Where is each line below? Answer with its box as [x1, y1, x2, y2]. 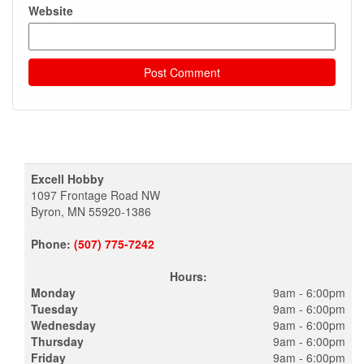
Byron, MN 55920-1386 [31, 203, 151, 219]
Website [28, 2, 73, 19]
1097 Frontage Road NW [31, 187, 160, 203]
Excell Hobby [31, 171, 104, 187]
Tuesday [31, 301, 78, 317]
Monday [31, 284, 76, 301]
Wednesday [31, 317, 96, 333]
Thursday [31, 333, 84, 349]
